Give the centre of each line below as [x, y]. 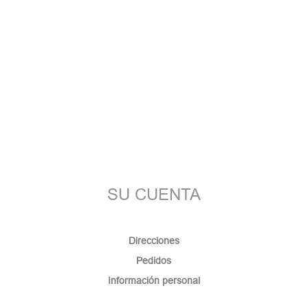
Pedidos [154, 261]
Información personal [154, 281]
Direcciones [154, 241]
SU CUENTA [154, 195]
